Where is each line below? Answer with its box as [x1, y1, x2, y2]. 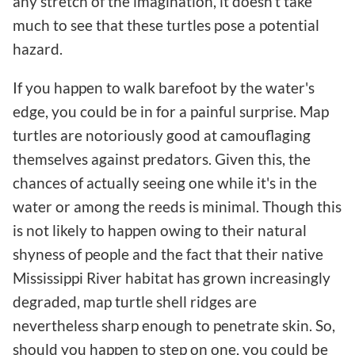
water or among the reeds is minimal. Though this [13, 197, 342, 216]
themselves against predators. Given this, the [13, 150, 311, 169]
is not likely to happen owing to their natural [13, 221, 307, 240]
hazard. [13, 40, 63, 59]
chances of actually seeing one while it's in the [13, 174, 317, 193]
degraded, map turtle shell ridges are [13, 292, 257, 311]
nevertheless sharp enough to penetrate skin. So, [13, 316, 335, 335]
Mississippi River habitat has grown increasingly [13, 269, 330, 288]
